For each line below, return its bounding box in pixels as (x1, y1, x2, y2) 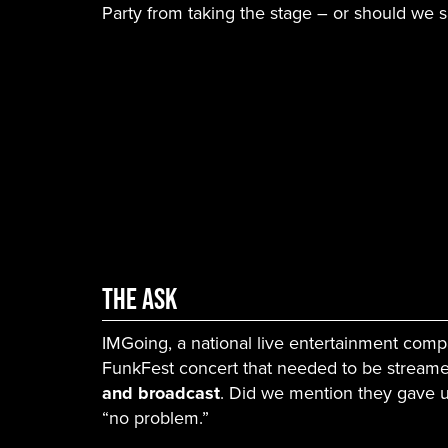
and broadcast (102, 379, 220, 406)
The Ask (102, 281, 177, 315)
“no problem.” (102, 404, 214, 431)
